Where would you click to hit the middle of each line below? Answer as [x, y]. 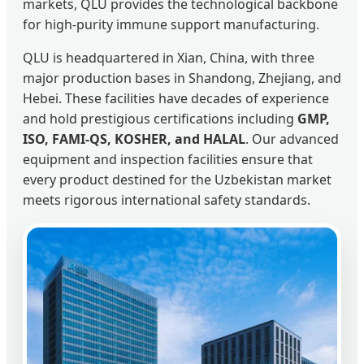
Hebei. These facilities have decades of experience [176, 99]
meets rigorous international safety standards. [167, 200]
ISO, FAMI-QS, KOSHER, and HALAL [134, 139]
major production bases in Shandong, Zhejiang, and [182, 78]
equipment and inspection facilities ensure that [168, 160]
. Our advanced [292, 139]
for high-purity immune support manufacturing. [171, 25]
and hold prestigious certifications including [160, 119]
